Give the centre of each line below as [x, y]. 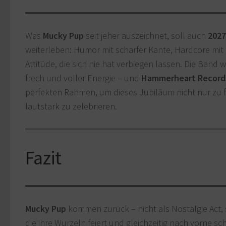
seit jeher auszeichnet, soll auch [146, 36]
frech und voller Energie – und [83, 78]
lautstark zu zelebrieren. [71, 106]
